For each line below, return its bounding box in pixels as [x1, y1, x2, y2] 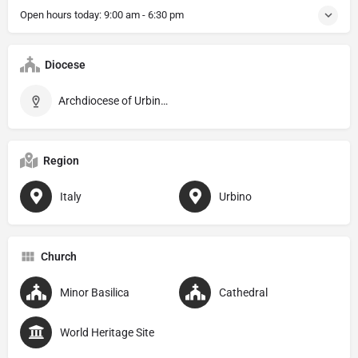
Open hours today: [20, 8, 104, 21]
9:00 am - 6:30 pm [104, 8, 184, 21]
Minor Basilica [60, 285, 129, 299]
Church [41, 249, 77, 263]
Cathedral [219, 285, 268, 299]
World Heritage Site [60, 325, 154, 339]
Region [43, 153, 79, 167]
